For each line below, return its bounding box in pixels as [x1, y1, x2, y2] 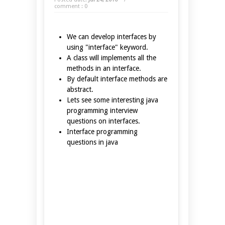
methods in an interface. [67, 64, 141, 72]
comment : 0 [54, 3, 87, 10]
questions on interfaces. [67, 117, 140, 125]
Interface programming [67, 127, 138, 136]
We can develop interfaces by [67, 32, 156, 41]
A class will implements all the [67, 53, 156, 62]
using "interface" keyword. [67, 43, 148, 51]
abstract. [67, 85, 93, 93]
